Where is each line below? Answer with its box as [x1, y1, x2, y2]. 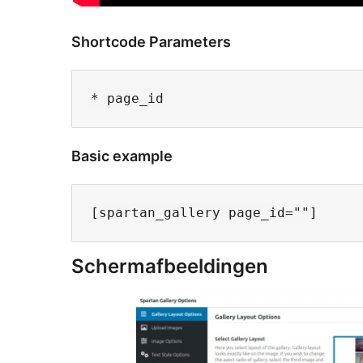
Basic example [71, 147, 173, 165]
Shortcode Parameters [71, 33, 231, 51]
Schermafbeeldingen [71, 254, 268, 278]
